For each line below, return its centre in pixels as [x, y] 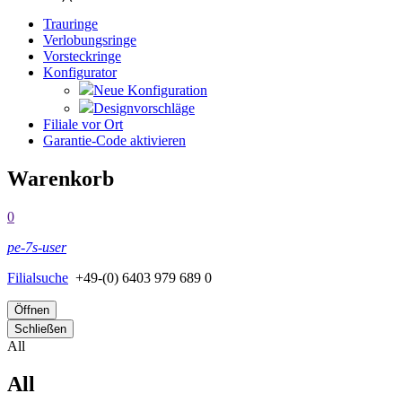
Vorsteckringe [82, 57]
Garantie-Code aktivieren [114, 141]
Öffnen [32, 310]
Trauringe [70, 24]
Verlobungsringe [90, 40]
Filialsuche [38, 278]
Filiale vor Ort [83, 125]
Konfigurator [80, 73]
